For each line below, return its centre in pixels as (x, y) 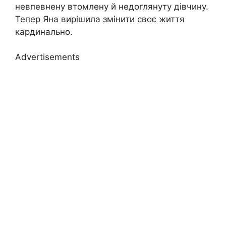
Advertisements (47, 57)
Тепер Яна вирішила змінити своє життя (100, 19)
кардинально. (44, 32)
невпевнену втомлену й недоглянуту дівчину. (112, 6)
